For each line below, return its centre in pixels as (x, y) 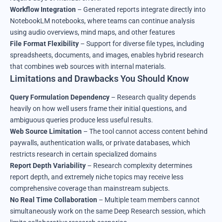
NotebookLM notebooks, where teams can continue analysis (102, 21)
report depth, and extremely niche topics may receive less (97, 177)
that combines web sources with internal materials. (88, 66)
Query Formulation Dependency (60, 97)
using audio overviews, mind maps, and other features (92, 32)
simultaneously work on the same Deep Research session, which (108, 211)
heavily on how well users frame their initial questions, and (98, 109)
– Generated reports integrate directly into (141, 9)
